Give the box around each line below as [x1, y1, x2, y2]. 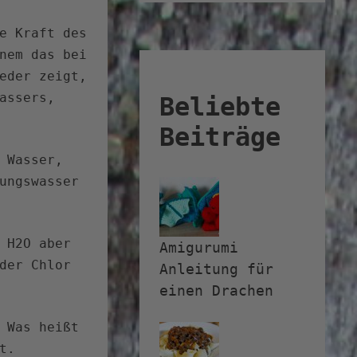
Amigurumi [159, 239, 238, 257]
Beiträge [159, 121, 280, 152]
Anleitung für [159, 261, 273, 278]
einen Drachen [159, 282, 273, 300]
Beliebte [159, 91, 280, 122]
